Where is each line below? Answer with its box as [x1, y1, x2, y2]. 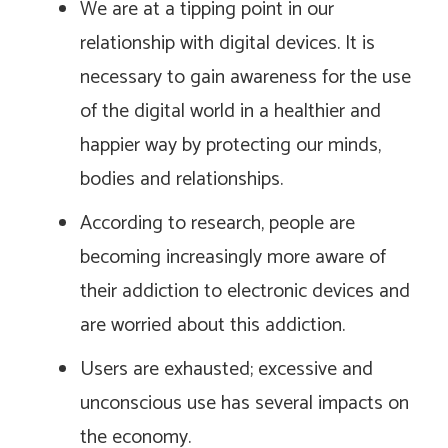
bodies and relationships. [80, 162, 283, 196]
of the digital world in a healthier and [80, 94, 381, 128]
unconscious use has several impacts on [80, 386, 409, 420]
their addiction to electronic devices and [80, 274, 410, 308]
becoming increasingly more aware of [80, 240, 386, 274]
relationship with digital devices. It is [80, 26, 375, 60]
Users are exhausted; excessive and [80, 352, 373, 386]
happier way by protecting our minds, [80, 128, 381, 162]
